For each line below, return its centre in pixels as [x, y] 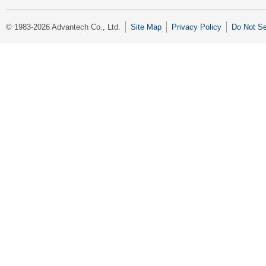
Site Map [146, 27]
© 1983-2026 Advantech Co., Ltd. [63, 27]
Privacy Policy [197, 27]
